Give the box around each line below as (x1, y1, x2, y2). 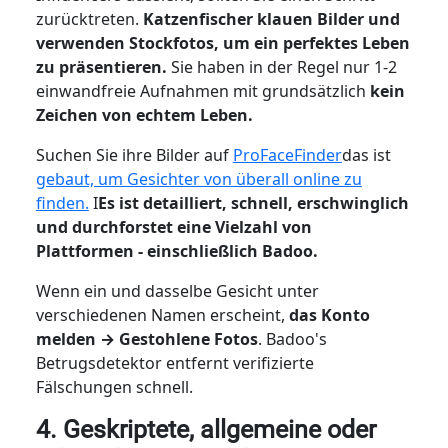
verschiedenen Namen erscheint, (35, 303, 289, 326)
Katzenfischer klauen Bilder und (142, 7, 400, 30)
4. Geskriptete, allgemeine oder (35, 414, 376, 444)
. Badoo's (257, 327, 327, 350)
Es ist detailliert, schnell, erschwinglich (97, 191, 409, 214)
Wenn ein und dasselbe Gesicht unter (35, 279, 319, 302)
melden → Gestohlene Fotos (35, 327, 258, 350)
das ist (341, 143, 391, 166)
